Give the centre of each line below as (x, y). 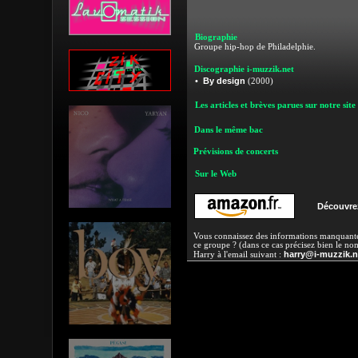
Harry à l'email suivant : (238, 255)
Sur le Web (215, 174)
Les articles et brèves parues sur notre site (275, 105)
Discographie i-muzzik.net (244, 69)
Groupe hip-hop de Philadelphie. (255, 47)
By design (224, 81)
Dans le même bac (228, 130)
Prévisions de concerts (235, 151)
